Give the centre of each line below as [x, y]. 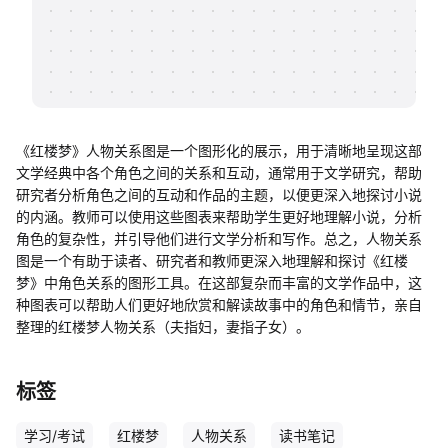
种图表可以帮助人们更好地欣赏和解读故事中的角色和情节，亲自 [219, 304]
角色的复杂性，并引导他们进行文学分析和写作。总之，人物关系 [219, 238]
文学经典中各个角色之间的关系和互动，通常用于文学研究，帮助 [219, 172]
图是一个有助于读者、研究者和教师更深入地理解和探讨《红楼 [212, 260]
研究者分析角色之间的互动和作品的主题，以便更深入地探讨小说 [219, 194]
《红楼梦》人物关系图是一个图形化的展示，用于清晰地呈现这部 [219, 150]
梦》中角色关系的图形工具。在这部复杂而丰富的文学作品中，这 [219, 282]
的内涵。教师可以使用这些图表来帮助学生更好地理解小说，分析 [219, 216]
